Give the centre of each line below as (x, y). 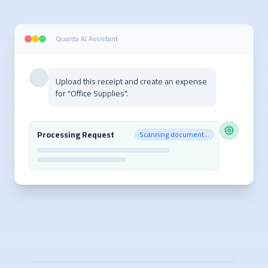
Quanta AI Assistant (87, 38)
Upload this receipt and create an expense (131, 81)
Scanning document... (174, 134)
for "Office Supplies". (92, 93)
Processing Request (76, 134)
